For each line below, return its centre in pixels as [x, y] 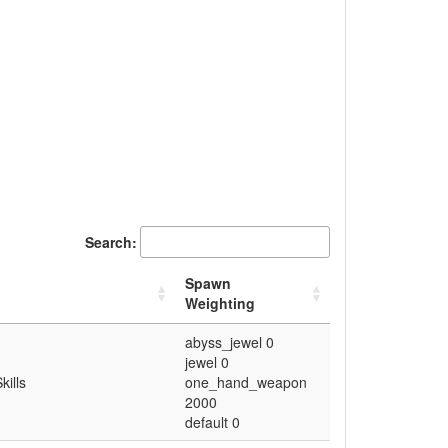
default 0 [212, 422]
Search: [111, 242]
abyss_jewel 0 [229, 342]
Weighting [220, 303]
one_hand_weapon [246, 382]
